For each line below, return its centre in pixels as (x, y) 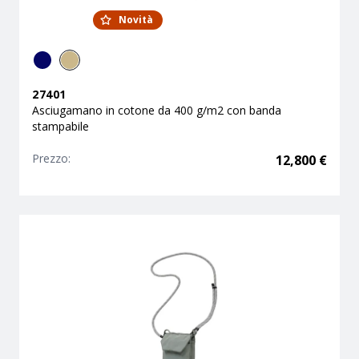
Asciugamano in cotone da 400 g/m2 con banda (157, 110)
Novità (136, 20)
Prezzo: (51, 158)
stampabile (61, 126)
